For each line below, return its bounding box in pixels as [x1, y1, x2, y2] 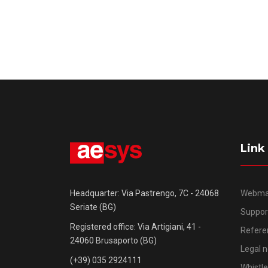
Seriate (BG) [70, 202, 116, 212]
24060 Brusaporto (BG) [70, 236, 157, 246]
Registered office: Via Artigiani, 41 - [70, 222, 201, 232]
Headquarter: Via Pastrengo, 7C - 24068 [70, 188, 219, 199]
